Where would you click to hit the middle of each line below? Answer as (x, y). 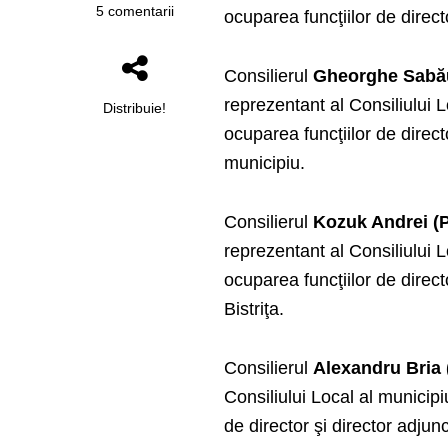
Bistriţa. (254, 309)
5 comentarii (134, 11)
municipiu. (265, 163)
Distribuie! (135, 108)
